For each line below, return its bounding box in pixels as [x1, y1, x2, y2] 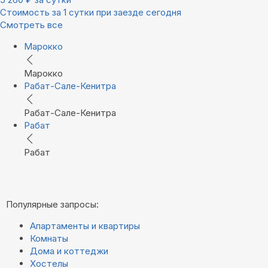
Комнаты [30, 233, 68, 245]
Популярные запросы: [6, 199, 99, 211]
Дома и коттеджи [30, 245, 108, 257]
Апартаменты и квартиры [30, 220, 140, 232]
